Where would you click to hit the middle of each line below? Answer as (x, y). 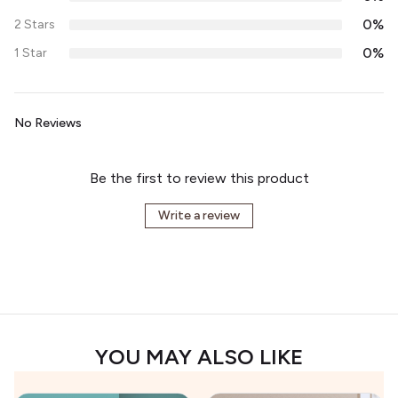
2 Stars (35, 24)
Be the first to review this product (199, 178)
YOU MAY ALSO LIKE (199, 357)
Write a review (199, 215)
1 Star (31, 53)
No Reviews (48, 123)
